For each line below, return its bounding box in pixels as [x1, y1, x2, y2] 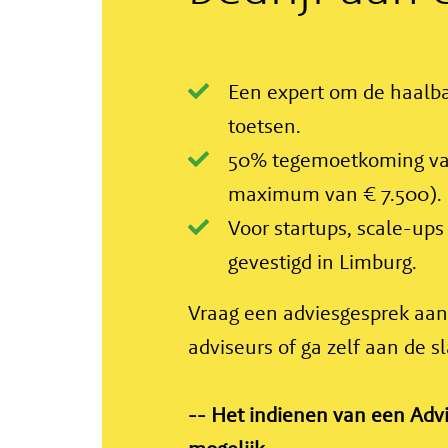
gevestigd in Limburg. [227, 248, 417, 275]
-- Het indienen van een [187, 401, 410, 429]
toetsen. [227, 112, 301, 139]
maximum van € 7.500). [227, 180, 442, 207]
